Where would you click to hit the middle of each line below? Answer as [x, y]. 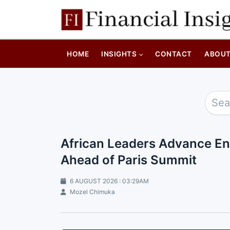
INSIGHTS [119, 54]
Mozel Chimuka [92, 191]
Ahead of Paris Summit [129, 160]
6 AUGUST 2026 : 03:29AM [109, 181]
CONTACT [174, 54]
